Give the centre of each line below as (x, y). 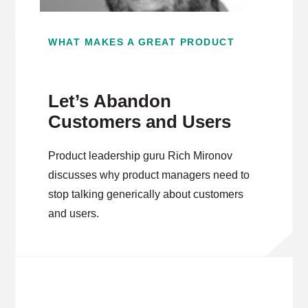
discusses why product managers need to (149, 175)
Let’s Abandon (110, 101)
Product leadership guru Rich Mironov (141, 156)
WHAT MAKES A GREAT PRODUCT (142, 42)
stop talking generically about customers (146, 194)
